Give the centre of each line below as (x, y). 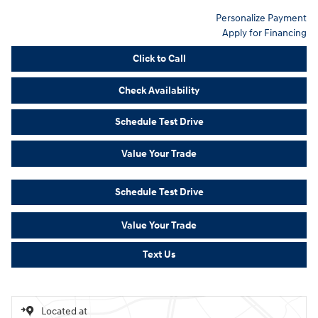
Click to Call (159, 59)
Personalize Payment (261, 18)
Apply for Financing (264, 33)
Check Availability (159, 90)
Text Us (159, 255)
